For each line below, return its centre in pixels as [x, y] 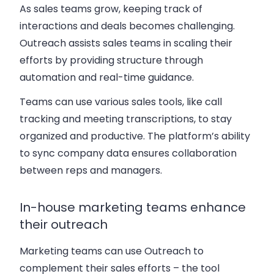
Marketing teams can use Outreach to [112, 251]
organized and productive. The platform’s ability [135, 136]
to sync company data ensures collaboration [128, 153]
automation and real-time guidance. [107, 77]
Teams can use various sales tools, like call [121, 102]
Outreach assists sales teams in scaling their [126, 43]
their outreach [64, 224]
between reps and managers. [91, 170]
